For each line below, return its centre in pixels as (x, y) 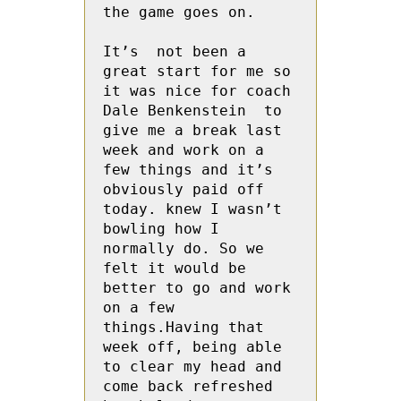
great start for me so (197, 71)
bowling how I (161, 229)
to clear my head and (192, 367)
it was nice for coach (197, 91)
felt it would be (175, 268)
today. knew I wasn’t (192, 209)
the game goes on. (179, 12)
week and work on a (183, 150)
